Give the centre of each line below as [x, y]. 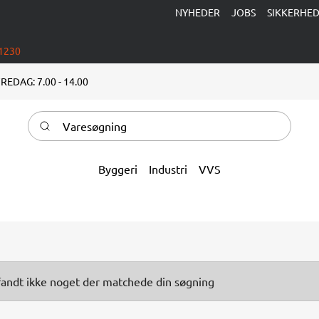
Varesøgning [59, 118]
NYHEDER [198, 12]
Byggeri [118, 169]
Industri [168, 169]
